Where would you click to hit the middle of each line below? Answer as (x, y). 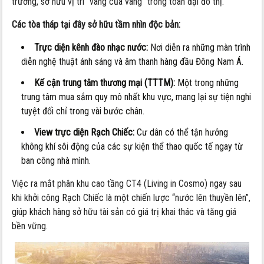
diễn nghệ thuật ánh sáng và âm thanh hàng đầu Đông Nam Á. (133, 61)
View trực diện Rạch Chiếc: (85, 132)
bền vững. (30, 226)
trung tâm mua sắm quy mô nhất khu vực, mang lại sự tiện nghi (136, 97)
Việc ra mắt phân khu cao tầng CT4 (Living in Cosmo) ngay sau (127, 183)
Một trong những (207, 82)
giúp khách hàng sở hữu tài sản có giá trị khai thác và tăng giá (124, 212)
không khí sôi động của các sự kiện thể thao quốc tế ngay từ (132, 146)
